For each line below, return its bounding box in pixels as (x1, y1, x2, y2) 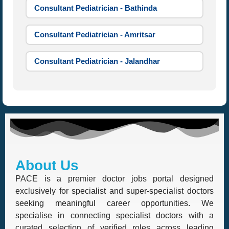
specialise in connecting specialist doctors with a (15, 211, 214, 220)
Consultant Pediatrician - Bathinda (34, 4, 157, 12)
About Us (15, 157, 79, 173)
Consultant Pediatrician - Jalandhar (34, 57, 160, 65)
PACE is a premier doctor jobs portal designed (15, 174, 214, 183)
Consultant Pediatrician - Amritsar (34, 30, 155, 39)
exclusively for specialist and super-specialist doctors (15, 187, 214, 195)
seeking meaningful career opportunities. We (15, 199, 214, 208)
